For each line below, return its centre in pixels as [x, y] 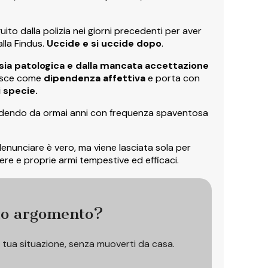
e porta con [173, 78]
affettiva [124, 78]
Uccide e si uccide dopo [104, 43]
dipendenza [72, 78]
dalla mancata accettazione [142, 65]
